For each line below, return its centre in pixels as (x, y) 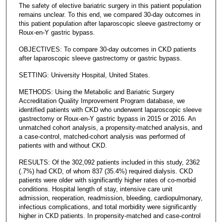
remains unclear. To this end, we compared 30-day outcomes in (109, 14)
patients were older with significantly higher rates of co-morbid (107, 180)
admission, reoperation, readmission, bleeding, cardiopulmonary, (111, 198)
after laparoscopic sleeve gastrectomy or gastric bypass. (100, 58)
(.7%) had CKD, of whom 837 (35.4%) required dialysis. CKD (106, 171)
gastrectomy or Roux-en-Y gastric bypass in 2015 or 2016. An (107, 118)
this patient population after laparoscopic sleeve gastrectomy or (110, 23)
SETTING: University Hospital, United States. (84, 75)
